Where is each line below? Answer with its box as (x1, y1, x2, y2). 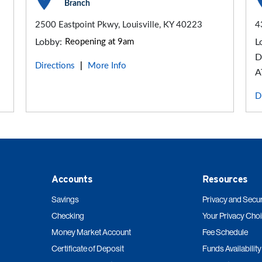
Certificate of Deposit (51, 243, 124, 253)
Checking (51, 211, 84, 220)
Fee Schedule (202, 227, 248, 237)
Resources (202, 173, 249, 185)
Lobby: (35, 37, 63, 47)
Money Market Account (51, 227, 131, 237)
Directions (35, 61, 75, 70)
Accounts (51, 173, 93, 185)
